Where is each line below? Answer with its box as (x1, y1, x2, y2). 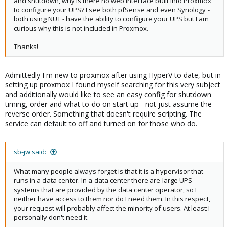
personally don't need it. (14, 213, 89, 222)
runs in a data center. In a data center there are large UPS (14, 176, 192, 185)
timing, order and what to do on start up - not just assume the (5, 99, 212, 109)
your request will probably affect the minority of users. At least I (14, 203, 210, 213)
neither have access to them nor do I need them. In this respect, (14, 194, 210, 203)
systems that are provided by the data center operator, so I (14, 185, 197, 194)
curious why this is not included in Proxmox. (14, 24, 148, 33)
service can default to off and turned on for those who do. (5, 119, 197, 128)
